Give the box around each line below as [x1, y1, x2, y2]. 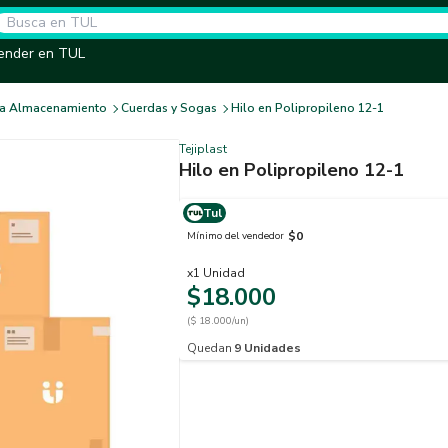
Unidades [244, 340, 301, 356]
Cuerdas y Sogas [121, 100, 217, 116]
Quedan [187, 340, 232, 356]
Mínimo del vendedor [187, 228, 284, 243]
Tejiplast [179, 141, 227, 157]
